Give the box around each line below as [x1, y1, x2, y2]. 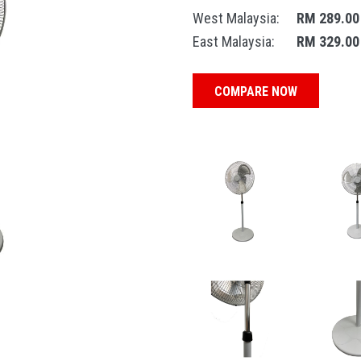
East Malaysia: [193, 33, 275, 50]
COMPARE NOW [214, 84, 297, 99]
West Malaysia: [193, 10, 280, 27]
